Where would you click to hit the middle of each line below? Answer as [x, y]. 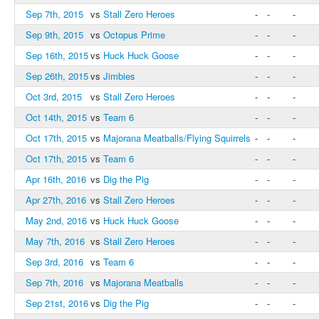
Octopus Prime [134, 35]
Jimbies [119, 76]
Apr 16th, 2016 [56, 179]
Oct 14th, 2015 [56, 117]
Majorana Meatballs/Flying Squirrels [177, 138]
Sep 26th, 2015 [57, 76]
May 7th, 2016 [55, 241]
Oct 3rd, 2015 [54, 96]
